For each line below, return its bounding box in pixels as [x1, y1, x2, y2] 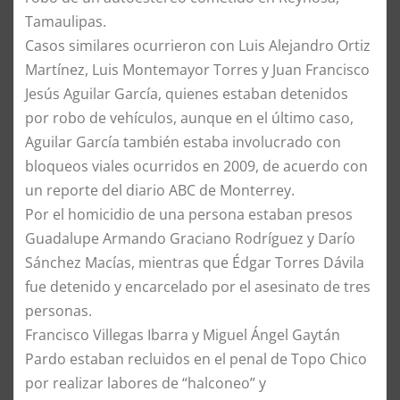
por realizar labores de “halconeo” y [25, 372, 266, 393]
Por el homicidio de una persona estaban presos [25, 204, 353, 224]
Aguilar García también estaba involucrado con [25, 131, 341, 152]
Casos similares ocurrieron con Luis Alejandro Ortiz [25, 35, 371, 55]
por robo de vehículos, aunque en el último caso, [25, 107, 354, 128]
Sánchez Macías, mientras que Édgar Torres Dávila [25, 252, 364, 272]
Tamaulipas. [25, 11, 106, 31]
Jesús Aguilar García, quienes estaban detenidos [25, 83, 348, 104]
